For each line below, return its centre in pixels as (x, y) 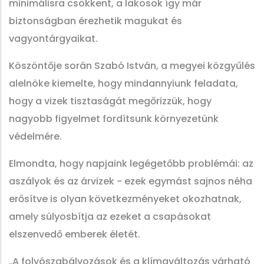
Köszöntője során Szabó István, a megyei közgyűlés (132, 66)
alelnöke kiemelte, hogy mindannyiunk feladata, (123, 83)
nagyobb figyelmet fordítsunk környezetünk (114, 119)
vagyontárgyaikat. (53, 39)
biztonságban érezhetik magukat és (95, 21)
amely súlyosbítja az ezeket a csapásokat (110, 217)
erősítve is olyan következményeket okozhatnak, (125, 199)
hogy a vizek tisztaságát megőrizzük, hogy (110, 101)
